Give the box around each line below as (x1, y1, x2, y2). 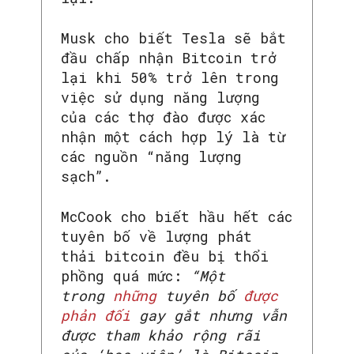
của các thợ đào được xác (61, 107, 265, 127)
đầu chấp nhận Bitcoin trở (61, 48, 277, 68)
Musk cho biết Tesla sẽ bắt (61, 28, 286, 48)
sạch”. (61, 167, 111, 186)
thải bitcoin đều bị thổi (61, 247, 269, 266)
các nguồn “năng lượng (61, 147, 242, 167)
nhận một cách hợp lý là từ (61, 127, 285, 147)
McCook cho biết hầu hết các (61, 207, 292, 227)
